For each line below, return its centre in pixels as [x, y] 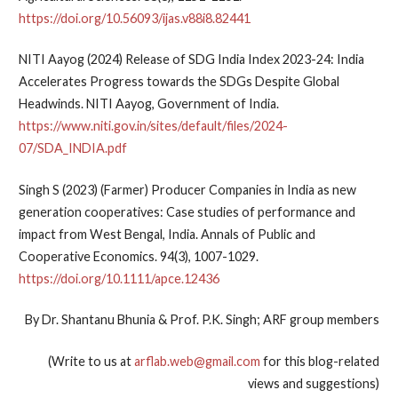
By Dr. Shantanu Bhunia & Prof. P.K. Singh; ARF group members [203, 320]
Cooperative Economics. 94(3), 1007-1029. [138, 256]
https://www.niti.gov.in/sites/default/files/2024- [153, 126]
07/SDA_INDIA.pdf [72, 148]
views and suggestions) [314, 383]
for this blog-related [320, 361]
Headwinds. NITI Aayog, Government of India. [148, 104]
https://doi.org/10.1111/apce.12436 [119, 278]
